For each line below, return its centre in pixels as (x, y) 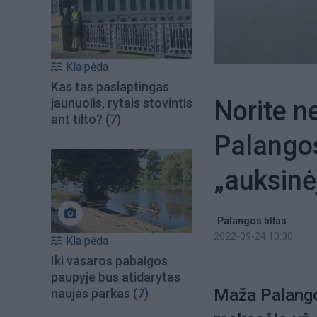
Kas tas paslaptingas (110, 87)
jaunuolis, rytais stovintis (122, 103)
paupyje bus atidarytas (116, 277)
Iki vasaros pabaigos (109, 260)
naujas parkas (91, 293)
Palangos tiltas (252, 221)
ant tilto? (77, 120)
